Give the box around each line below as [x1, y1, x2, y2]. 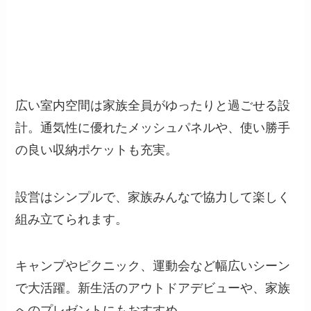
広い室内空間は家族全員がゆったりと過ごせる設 [15, 98, 291, 112]
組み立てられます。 [15, 212, 128, 226]
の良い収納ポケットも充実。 [15, 142, 178, 157]
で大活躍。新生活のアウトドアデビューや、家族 [15, 281, 291, 296]
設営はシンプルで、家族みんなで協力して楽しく [15, 190, 291, 204]
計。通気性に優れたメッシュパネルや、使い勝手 [15, 120, 291, 135]
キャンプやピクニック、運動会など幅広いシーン [15, 259, 291, 274]
